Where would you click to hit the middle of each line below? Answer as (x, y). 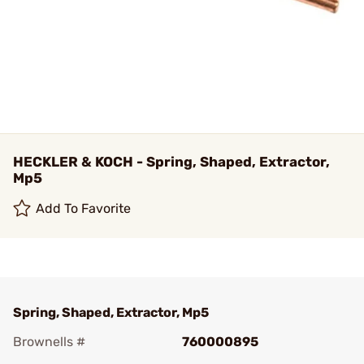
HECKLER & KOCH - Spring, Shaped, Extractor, (171, 162)
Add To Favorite (84, 208)
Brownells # (49, 342)
